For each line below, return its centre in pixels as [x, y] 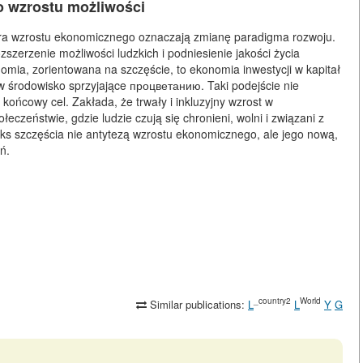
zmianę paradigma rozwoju [263, 37]
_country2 [272, 301]
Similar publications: [197, 304]
